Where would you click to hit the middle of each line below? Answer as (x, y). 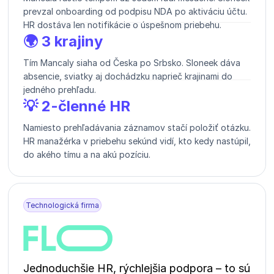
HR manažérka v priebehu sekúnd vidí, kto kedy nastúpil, (137, 141)
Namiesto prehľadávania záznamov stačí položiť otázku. (137, 128)
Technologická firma (62, 206)
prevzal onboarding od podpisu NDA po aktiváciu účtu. (135, 12)
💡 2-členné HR (77, 106)
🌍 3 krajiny (63, 42)
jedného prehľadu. (60, 90)
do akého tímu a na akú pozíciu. (87, 155)
